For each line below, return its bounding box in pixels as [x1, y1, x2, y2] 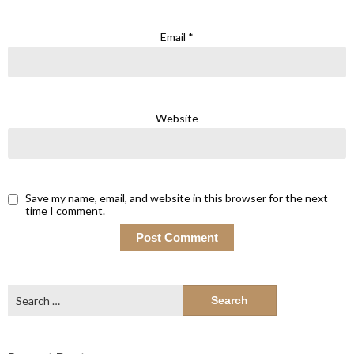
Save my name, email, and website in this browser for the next [25, 191, 328, 205]
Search [7, 285, 41, 299]
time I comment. [25, 204, 105, 218]
